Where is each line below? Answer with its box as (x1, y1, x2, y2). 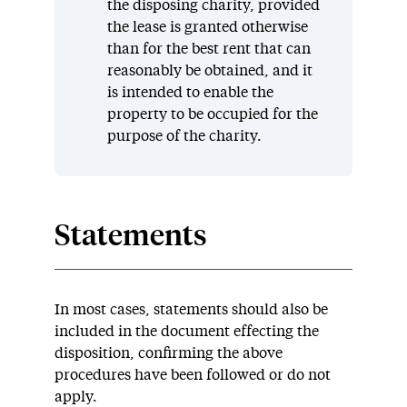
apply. (55, 389, 97, 404)
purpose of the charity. (106, 128, 262, 144)
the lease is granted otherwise (106, 19, 308, 35)
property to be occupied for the (106, 106, 318, 122)
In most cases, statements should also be (55, 302, 328, 317)
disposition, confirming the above (55, 345, 283, 361)
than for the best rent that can (106, 41, 311, 56)
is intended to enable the (106, 84, 273, 100)
